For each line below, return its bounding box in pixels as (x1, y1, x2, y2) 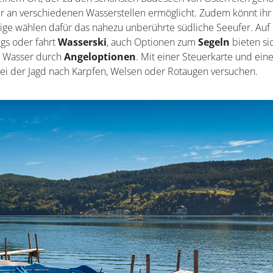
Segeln (198, 35, 230, 49)
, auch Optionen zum (107, 35, 199, 49)
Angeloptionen (64, 50, 136, 64)
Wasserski (58, 35, 107, 49)
